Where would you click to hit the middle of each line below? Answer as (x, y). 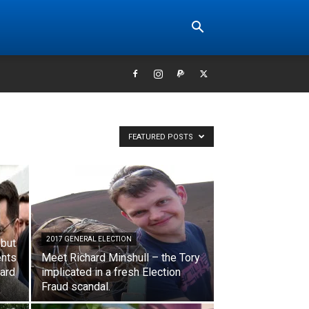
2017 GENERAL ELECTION (89, 239)
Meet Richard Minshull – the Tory (121, 258)
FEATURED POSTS (162, 137)
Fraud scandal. (76, 287)
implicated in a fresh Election (111, 272)
